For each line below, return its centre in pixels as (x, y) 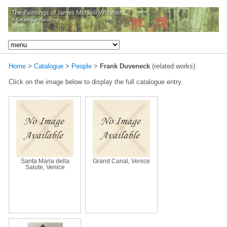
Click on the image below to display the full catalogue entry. (96, 82)
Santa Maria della (45, 161)
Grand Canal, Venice (121, 161)
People (82, 66)
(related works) (173, 66)
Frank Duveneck (125, 66)
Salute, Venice (45, 167)
